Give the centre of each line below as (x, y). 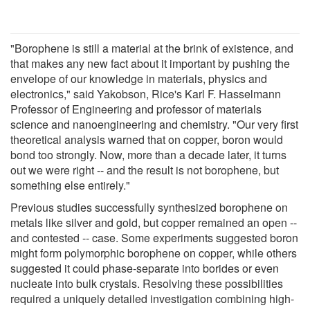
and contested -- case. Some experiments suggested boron (154, 237)
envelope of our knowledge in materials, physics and (139, 78)
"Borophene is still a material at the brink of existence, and (152, 48)
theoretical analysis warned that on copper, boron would (147, 139)
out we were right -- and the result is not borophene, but (145, 170)
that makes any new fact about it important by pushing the (150, 63)
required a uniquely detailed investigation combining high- (152, 298)
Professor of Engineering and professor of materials (136, 109)
